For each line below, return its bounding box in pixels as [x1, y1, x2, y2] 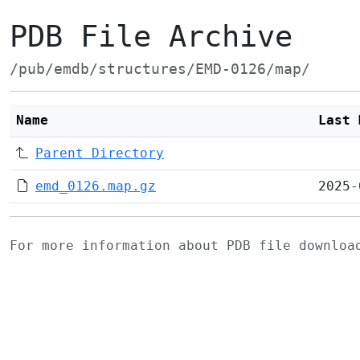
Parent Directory [35, 145, 164, 161]
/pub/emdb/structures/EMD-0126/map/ [10, 61, 310, 77]
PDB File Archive [10, 19, 292, 54]
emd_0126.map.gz [35, 178, 156, 194]
